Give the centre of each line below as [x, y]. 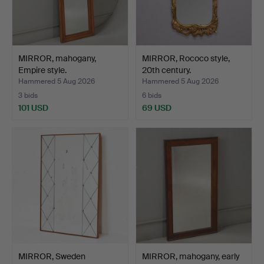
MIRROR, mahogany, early [191, 256]
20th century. [166, 70]
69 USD [157, 108]
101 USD [33, 108]
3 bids [28, 95]
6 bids [152, 95]
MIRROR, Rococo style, [186, 58]
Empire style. [42, 70]
